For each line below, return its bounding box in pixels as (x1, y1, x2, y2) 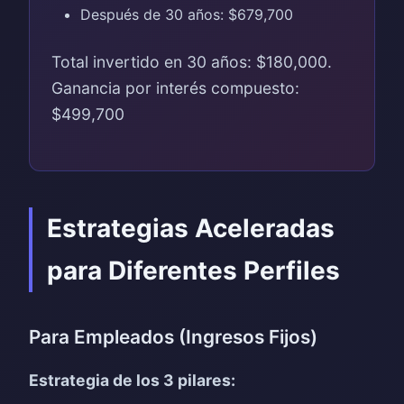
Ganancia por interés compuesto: (51, 78, 299, 97)
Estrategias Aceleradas (47, 213, 335, 243)
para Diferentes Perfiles (47, 255, 340, 286)
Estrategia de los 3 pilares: (29, 371, 235, 390)
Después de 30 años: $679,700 (80, 5, 293, 23)
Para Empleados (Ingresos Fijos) (29, 326, 317, 348)
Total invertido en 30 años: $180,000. (51, 52, 332, 71)
